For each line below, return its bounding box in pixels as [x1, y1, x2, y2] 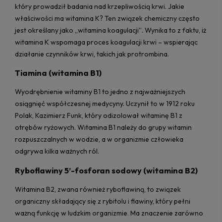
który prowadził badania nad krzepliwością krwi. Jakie [15, 1, 184, 11]
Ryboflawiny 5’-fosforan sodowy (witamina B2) [15, 165, 198, 175]
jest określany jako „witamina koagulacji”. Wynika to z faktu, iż [15, 25, 206, 35]
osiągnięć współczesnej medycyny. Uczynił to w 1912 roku [15, 99, 195, 109]
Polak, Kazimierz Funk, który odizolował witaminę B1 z [15, 111, 182, 120]
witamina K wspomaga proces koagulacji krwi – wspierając [15, 37, 198, 47]
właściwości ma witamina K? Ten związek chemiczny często [15, 13, 200, 23]
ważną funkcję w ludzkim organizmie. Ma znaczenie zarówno [15, 209, 203, 218]
